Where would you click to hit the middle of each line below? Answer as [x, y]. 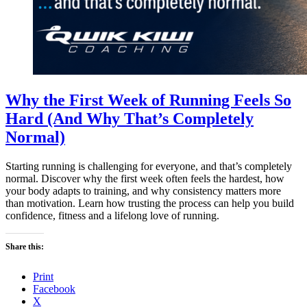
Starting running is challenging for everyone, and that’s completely [149, 167]
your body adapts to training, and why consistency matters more [143, 191]
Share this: [25, 247]
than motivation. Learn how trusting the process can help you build [150, 204]
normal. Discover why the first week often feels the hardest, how [145, 179]
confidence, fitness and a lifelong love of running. [112, 216]
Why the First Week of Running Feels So [148, 100]
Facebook [54, 289]
